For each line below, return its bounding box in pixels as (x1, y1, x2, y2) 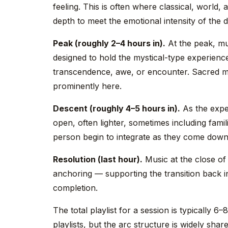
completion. (53, 183, 98, 193)
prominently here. (53, 81, 122, 91)
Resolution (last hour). (53, 154, 142, 164)
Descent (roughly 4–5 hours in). (53, 103, 180, 113)
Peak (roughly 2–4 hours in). (53, 38, 165, 48)
